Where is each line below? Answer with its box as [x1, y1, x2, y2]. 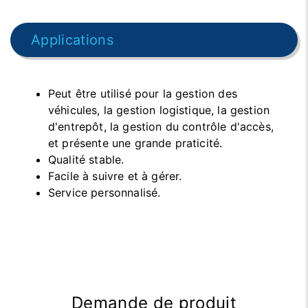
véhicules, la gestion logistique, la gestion [48, 102, 270, 117]
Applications [31, 31, 113, 48]
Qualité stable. [48, 152, 124, 166]
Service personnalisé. [48, 185, 161, 199]
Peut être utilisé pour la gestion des [48, 86, 237, 100]
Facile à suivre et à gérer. [48, 168, 182, 183]
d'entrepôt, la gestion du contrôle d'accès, [48, 119, 274, 133]
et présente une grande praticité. [48, 135, 223, 150]
